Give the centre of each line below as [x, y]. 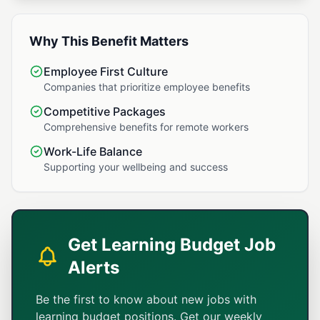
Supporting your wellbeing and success [136, 167]
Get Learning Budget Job [171, 245]
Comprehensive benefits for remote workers [146, 127]
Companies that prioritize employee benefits [147, 87]
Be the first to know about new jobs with [146, 299]
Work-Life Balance [93, 151]
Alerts [93, 267]
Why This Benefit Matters [109, 41]
